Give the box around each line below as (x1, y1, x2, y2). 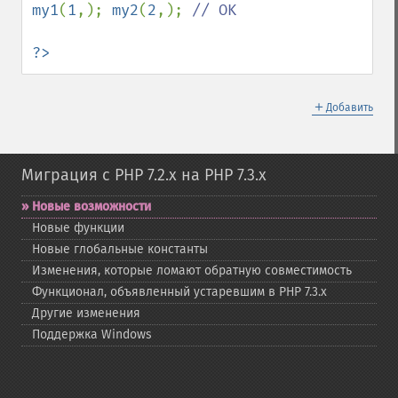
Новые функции (32, 220, 124, 235)
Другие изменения (32, 306, 140, 321)
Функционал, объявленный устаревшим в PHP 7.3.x (32, 284, 327, 299)
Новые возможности (32, 199, 151, 214)
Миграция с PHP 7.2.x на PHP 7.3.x (21, 165, 267, 185)
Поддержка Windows (32, 327, 152, 342)
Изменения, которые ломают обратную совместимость (32, 263, 352, 278)
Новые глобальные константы (32, 242, 208, 257)
